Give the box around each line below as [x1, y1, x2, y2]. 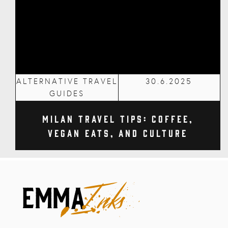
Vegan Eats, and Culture [48, 127, 188, 138]
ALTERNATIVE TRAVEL [16, 76, 118, 87]
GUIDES [49, 88, 84, 99]
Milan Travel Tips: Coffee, [42, 113, 193, 124]
